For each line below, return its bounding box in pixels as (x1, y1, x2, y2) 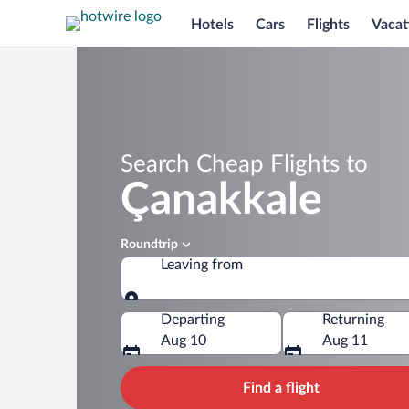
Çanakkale (121, 178, 322, 222)
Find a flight (243, 381, 320, 395)
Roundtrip (121, 238, 178, 251)
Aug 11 (322, 333, 368, 348)
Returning (322, 312, 384, 327)
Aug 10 (161, 333, 206, 348)
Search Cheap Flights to (121, 152, 368, 176)
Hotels (191, 16, 234, 32)
